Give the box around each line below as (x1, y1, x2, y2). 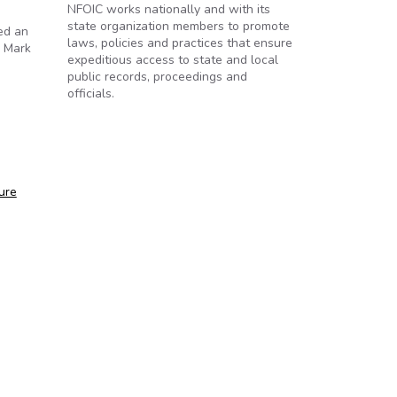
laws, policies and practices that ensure (67, 35, 292, 51)
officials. (67, 85, 114, 102)
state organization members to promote (67, 18, 290, 35)
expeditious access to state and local (67, 51, 278, 68)
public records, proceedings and (67, 68, 247, 85)
